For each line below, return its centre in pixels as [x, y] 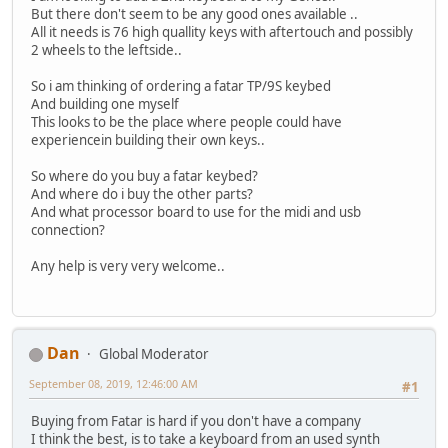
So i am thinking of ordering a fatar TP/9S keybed [181, 85]
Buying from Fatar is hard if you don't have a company [196, 421]
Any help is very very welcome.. [128, 265]
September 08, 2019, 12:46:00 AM [113, 384]
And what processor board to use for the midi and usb [196, 211]
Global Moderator [154, 354]
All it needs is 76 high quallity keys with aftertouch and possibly [222, 31]
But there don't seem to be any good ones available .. [194, 13]
